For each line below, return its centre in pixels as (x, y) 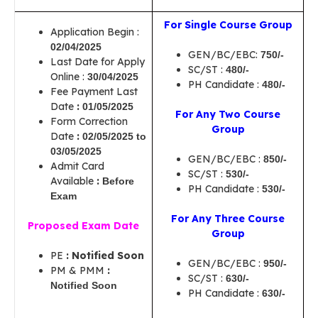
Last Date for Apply (98, 62)
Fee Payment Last (94, 92)
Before (117, 181)
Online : (69, 77)
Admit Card (77, 166)
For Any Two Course (228, 114)
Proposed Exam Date (83, 226)
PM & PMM (77, 270)
